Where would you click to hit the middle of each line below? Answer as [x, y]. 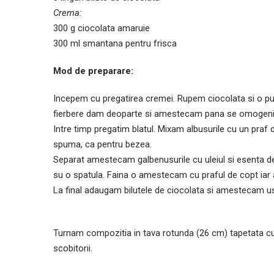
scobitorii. [73, 248]
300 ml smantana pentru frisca [115, 43]
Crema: [68, 13]
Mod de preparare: [93, 71]
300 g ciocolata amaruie [102, 28]
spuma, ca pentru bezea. [102, 144]
